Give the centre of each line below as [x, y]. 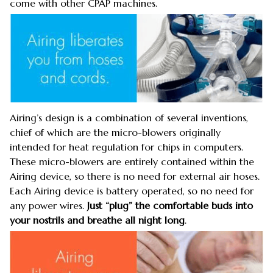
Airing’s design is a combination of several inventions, [129, 117]
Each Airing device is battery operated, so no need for [132, 190]
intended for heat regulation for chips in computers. [126, 147]
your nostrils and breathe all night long [97, 220]
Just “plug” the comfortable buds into [170, 205]
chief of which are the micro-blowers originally [115, 132]
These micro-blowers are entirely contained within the [132, 161]
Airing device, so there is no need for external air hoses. [135, 176]
